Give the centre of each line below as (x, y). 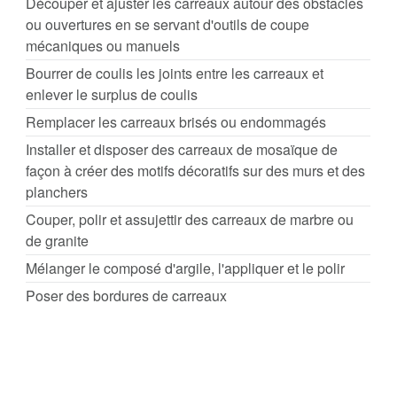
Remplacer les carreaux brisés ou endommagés (176, 122)
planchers (57, 192)
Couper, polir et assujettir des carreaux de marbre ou (190, 219)
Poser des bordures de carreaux (126, 296)
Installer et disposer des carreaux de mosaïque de (182, 149)
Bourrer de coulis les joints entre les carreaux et (175, 73)
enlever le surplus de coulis (112, 94)
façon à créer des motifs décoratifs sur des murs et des (195, 171)
